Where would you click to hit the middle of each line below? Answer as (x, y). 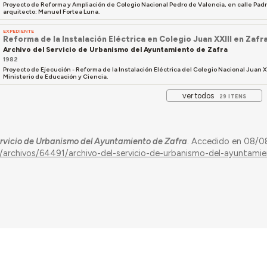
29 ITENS (233, 97)
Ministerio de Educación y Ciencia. (56, 76)
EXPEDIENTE (19, 31)
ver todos (198, 96)
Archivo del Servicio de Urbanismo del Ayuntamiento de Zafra (116, 49)
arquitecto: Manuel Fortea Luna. (52, 11)
